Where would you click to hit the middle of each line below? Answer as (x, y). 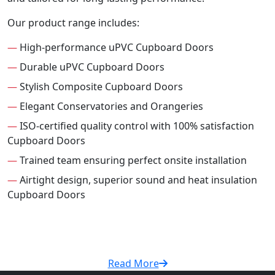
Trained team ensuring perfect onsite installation (132, 161)
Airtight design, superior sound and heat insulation (137, 180)
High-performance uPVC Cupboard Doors (115, 48)
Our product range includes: (73, 23)
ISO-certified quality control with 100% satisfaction (136, 126)
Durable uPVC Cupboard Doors (91, 67)
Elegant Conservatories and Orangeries (110, 107)
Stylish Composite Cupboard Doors (100, 87)
